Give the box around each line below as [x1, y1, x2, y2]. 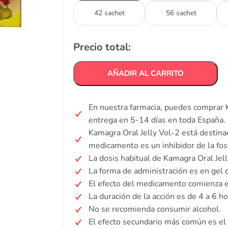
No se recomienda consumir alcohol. [89, 204, 221, 215]
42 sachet [94, 8, 125, 18]
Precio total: [73, 40, 131, 54]
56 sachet [165, 8, 196, 18]
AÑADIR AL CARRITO [107, 68, 184, 78]
